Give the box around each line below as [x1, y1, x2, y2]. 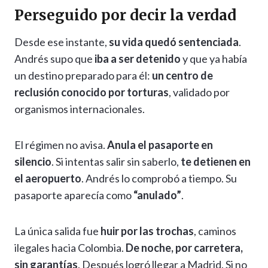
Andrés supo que [14, 52, 95, 66]
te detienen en [181, 155, 251, 169]
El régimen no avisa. [14, 138, 107, 152]
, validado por [169, 86, 230, 99]
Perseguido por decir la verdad [14, 6, 236, 25]
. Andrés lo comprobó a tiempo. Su [81, 172, 237, 185]
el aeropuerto [14, 172, 81, 185]
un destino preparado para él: [14, 69, 152, 83]
